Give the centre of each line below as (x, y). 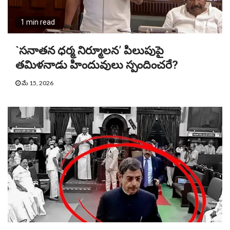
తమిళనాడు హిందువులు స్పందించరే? (97, 65)
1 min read (38, 22)
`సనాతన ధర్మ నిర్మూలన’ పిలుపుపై (90, 51)
